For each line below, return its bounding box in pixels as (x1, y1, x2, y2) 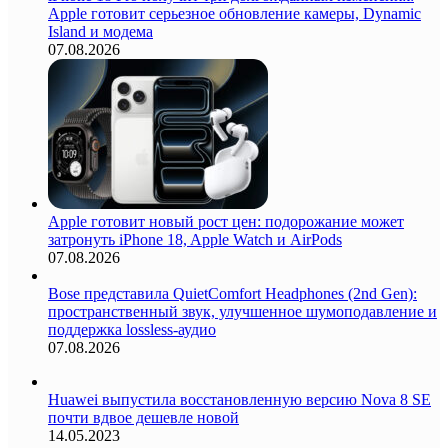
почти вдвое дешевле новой (48, 408, 239, 426)
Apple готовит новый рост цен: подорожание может (48, 212, 404, 230)
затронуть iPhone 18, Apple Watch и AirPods (48, 230, 342, 248)
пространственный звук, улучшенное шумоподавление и (48, 302, 437, 320)
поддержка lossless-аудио (48, 320, 216, 338)
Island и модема (48, 22, 153, 40)
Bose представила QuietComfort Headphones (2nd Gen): (48, 284, 417, 302)
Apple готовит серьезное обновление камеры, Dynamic (48, 4, 421, 22)
